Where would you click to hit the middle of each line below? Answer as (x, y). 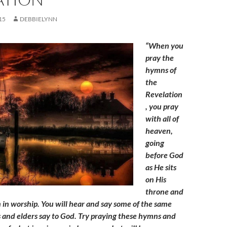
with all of (162, 118)
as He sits (161, 167)
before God (164, 155)
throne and (164, 191)
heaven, (159, 130)
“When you (164, 45)
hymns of (161, 70)
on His (156, 179)
